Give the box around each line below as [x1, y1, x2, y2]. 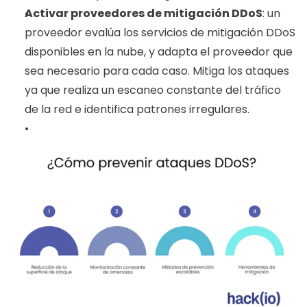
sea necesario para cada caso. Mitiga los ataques [25, 63, 289, 79]
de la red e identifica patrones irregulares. [25, 101, 252, 118]
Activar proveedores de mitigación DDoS [25, 5, 262, 22]
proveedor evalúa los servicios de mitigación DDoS [25, 25, 295, 41]
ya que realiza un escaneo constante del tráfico [25, 82, 281, 99]
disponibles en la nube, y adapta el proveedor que [25, 44, 293, 60]
